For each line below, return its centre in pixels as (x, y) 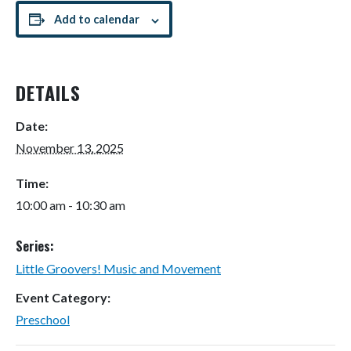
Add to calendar (97, 20)
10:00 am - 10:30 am (71, 205)
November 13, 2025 (70, 148)
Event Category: (63, 298)
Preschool (43, 320)
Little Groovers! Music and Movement (118, 269)
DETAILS (48, 93)
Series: (35, 246)
